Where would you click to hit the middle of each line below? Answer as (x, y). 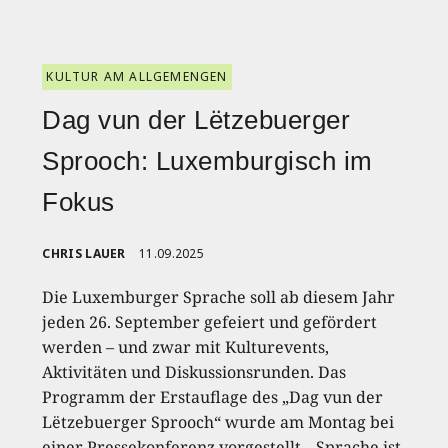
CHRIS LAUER (84, 254)
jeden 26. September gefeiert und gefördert (210, 322)
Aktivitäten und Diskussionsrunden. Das (194, 372)
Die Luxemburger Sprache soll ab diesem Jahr (219, 297)
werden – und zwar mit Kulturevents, (186, 347)
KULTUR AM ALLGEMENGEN (137, 77)
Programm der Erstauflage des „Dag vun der (213, 397)
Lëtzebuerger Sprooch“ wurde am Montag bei (218, 422)
